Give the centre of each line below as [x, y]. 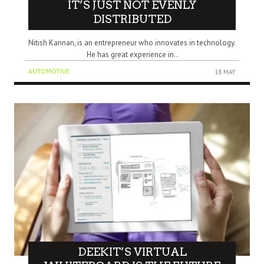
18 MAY [225, 72]
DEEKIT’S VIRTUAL [132, 252]
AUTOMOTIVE [49, 71]
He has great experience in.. [132, 55]
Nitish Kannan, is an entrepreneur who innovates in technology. [132, 43]
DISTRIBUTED [132, 19]
